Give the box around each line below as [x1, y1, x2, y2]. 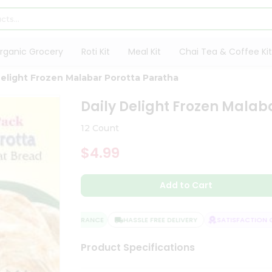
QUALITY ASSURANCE [21, 215, 93, 225]
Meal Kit [127, 46, 161, 58]
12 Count [81, 123, 120, 134]
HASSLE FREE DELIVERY [112, 215, 187, 225]
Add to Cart [160, 179, 213, 191]
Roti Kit [81, 46, 110, 58]
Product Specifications [81, 240, 195, 254]
